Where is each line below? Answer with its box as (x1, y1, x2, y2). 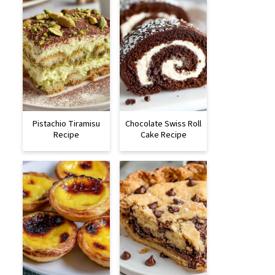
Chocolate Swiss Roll (125, 117, 201, 131)
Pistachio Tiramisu (33, 117, 100, 131)
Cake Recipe (140, 128, 187, 142)
